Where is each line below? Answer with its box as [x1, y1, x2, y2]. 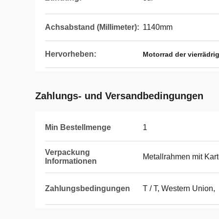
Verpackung [45, 148, 90, 156]
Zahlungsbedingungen [45, 184, 130, 193]
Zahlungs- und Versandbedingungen [35, 90, 203, 101]
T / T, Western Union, [143, 184, 215, 193]
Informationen [45, 157, 97, 165]
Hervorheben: [45, 50, 96, 58]
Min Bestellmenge [45, 123, 111, 131]
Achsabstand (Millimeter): [45, 23, 139, 31]
